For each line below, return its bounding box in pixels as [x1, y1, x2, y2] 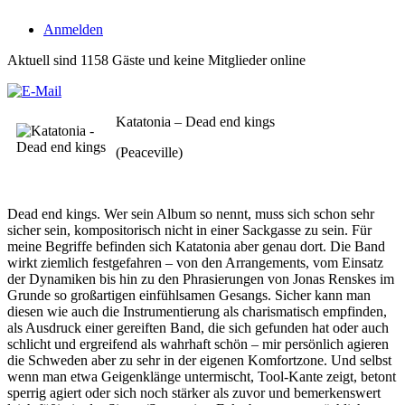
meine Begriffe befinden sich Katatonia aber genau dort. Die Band [7, 239, 385, 254]
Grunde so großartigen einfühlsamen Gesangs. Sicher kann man [7, 287, 371, 303]
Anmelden [43, 22, 103, 37]
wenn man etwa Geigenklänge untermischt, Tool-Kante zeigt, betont [7, 369, 396, 384]
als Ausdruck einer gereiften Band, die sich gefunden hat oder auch [7, 320, 389, 335]
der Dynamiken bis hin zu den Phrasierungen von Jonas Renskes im [7, 271, 394, 287]
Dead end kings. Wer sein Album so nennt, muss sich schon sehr [7, 206, 374, 221]
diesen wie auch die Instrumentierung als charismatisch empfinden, [7, 304, 387, 319]
